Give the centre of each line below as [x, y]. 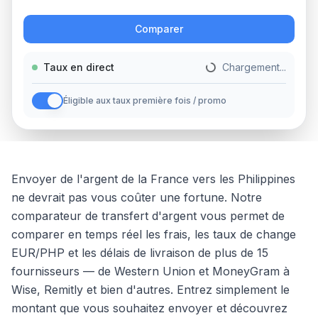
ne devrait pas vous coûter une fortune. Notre [137, 197]
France [170, 179]
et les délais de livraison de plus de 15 [166, 253]
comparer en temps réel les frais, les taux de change [154, 234]
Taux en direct [79, 67]
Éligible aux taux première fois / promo [145, 100]
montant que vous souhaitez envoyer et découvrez [149, 308]
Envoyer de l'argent [66, 179]
